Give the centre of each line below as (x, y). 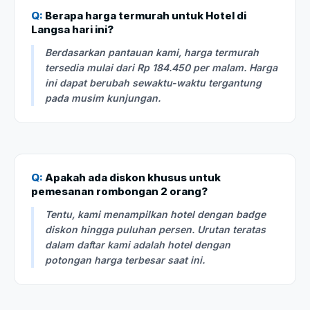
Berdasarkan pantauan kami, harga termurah (152, 52)
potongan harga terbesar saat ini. (125, 259)
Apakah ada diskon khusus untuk (132, 177)
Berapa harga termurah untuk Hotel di (145, 15)
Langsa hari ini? (72, 29)
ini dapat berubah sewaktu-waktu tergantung (153, 82)
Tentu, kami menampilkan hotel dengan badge (155, 214)
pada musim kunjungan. (103, 98)
